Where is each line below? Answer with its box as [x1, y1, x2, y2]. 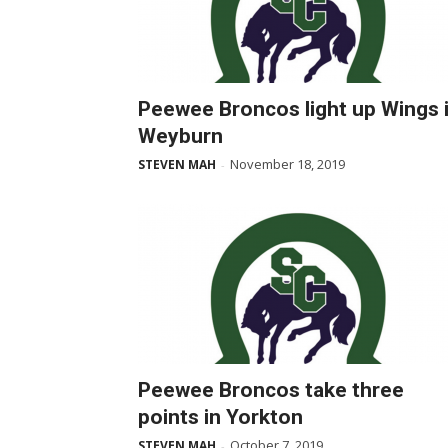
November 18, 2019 [230, 155, 345, 173]
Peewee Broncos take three [138, 378, 404, 402]
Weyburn [138, 124, 223, 148]
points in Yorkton [138, 405, 303, 429]
